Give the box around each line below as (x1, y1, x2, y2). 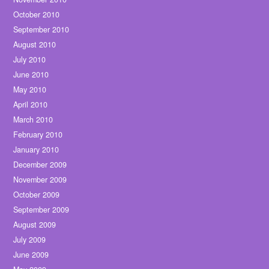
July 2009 (13, 234, 46, 246)
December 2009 (13, 159, 67, 171)
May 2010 (13, 84, 47, 95)
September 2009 (13, 204, 70, 216)
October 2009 (13, 189, 60, 201)
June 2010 (13, 69, 49, 80)
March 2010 (13, 114, 53, 125)
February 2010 (13, 129, 63, 141)
